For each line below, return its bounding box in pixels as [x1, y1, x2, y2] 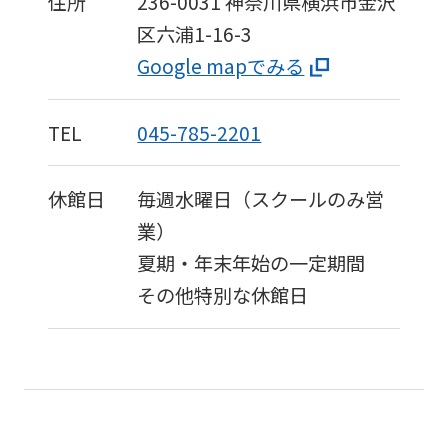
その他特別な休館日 [137, 281, 309, 310]
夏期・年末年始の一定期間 [137, 249, 366, 278]
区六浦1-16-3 [137, 20, 253, 49]
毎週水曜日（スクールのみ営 [137, 185, 385, 214]
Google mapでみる [137, 52, 305, 81]
